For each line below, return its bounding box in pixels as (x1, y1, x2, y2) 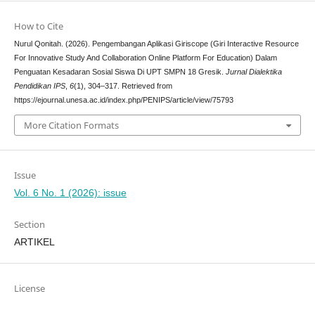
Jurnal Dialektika (225, 67, 282, 77)
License (13, 281, 45, 295)
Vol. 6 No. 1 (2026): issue (13, 186, 127, 198)
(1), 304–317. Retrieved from (73, 82, 172, 91)
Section (13, 217, 45, 231)
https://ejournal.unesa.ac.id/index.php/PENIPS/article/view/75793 (13, 96, 233, 105)
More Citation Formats (23, 118, 119, 131)
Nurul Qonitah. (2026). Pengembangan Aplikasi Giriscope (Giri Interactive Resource (13, 39, 299, 49)
